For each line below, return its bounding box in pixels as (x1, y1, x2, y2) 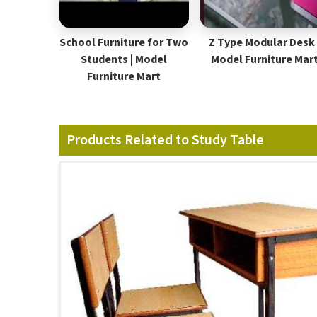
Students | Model (81, 52, 168, 67)
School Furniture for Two (59, 35, 189, 50)
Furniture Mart (87, 69, 161, 84)
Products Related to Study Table (67, 130, 264, 150)
